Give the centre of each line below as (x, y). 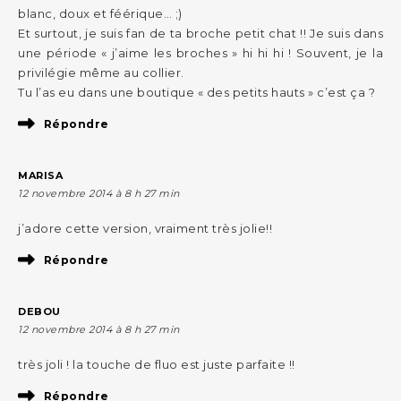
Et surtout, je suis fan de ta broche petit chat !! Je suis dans (200, 34)
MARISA (40, 176)
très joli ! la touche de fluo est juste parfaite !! (157, 365)
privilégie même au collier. (101, 73)
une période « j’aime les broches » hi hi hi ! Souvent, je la (200, 53)
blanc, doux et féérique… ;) (100, 14)
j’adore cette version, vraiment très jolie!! (145, 229)
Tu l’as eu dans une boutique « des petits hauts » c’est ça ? (196, 93)
